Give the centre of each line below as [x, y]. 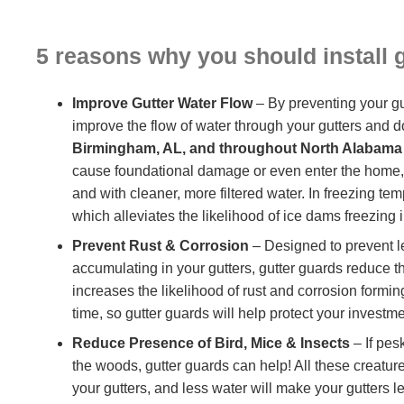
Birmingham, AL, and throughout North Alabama [237, 148]
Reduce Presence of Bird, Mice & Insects [211, 343]
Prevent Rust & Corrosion [161, 245]
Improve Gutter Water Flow [162, 103]
